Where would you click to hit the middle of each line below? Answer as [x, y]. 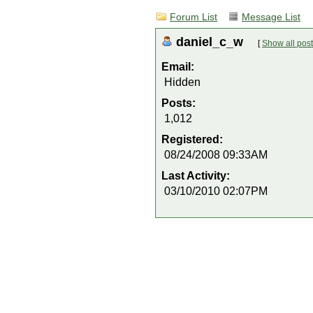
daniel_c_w [211, 42]
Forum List [194, 17]
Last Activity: [197, 176]
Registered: [194, 139]
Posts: [180, 103]
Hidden [182, 82]
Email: [178, 67]
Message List [271, 17]
